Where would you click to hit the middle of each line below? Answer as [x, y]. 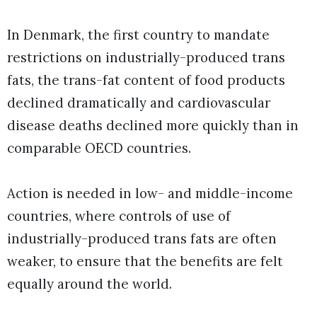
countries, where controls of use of [119, 216]
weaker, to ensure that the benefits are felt [145, 261]
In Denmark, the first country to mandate [138, 35]
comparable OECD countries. [99, 148]
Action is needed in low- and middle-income [150, 194]
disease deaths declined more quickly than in [153, 126]
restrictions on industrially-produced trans [146, 58]
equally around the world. [95, 284]
